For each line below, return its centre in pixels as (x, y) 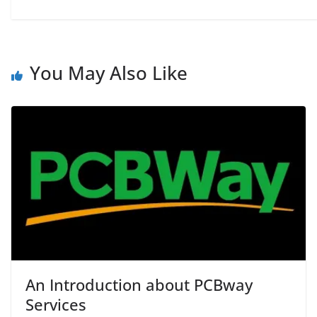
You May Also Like (109, 73)
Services (56, 305)
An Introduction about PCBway (139, 285)
